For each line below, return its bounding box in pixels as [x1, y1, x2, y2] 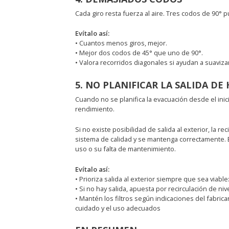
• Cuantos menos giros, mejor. [75, 38, 167, 48]
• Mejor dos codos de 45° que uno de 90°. [75, 48, 203, 58]
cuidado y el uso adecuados [75, 203, 161, 213]
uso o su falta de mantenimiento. [75, 144, 176, 153]
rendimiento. [75, 104, 114, 114]
